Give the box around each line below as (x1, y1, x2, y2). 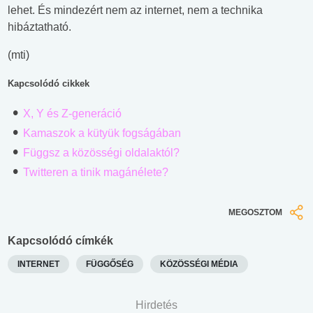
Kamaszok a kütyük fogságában (23, 127, 181, 140)
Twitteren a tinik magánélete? (23, 166, 168, 179)
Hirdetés (136, 298, 177, 311)
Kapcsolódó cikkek (8, 78, 89, 89)
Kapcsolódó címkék (8, 234, 113, 247)
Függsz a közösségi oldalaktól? (23, 147, 180, 159)
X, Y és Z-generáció (23, 108, 122, 120)
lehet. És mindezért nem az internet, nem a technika (8, 4, 263, 17)
